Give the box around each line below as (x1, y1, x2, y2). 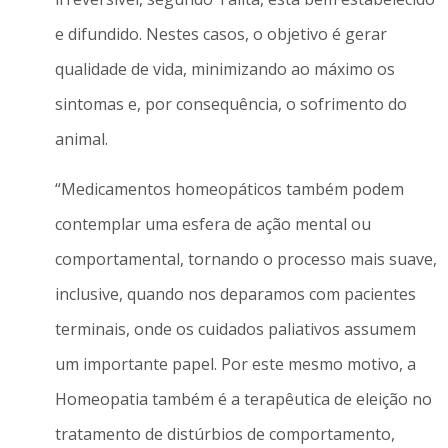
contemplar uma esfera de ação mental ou (54, 212, 371, 235)
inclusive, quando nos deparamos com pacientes (54, 282, 416, 305)
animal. (54, 128, 108, 151)
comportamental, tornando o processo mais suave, (54, 247, 437, 270)
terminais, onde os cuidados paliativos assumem (54, 317, 416, 340)
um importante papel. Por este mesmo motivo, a (54, 352, 416, 375)
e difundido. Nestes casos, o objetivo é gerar (54, 23, 387, 46)
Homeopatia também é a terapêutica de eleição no (54, 387, 432, 410)
